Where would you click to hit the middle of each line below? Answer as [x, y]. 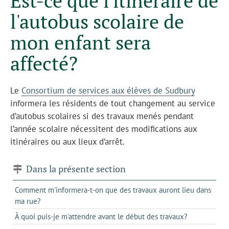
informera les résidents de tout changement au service [113, 103]
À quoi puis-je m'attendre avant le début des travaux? [101, 216]
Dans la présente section [75, 168]
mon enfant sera [81, 42]
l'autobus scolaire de [97, 21]
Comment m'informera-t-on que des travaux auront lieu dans [113, 190]
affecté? [44, 63]
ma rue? [28, 201]
